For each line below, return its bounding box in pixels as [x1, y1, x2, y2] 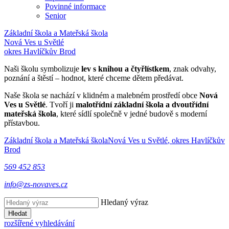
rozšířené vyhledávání [4, 219, 75, 227]
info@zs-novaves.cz [4, 180, 67, 189]
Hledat [8, 210, 27, 217]
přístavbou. [4, 119, 40, 127]
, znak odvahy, [169, 64, 216, 73]
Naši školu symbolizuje [4, 64, 81, 73]
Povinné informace [45, 2, 106, 11]
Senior [45, 11, 66, 20]
